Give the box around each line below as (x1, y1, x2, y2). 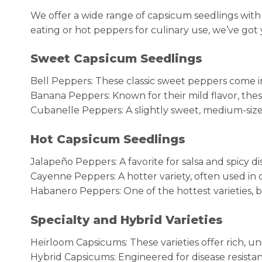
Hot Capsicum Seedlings (30, 132, 185, 147)
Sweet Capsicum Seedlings (30, 51, 202, 66)
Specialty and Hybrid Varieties (30, 212, 223, 227)
